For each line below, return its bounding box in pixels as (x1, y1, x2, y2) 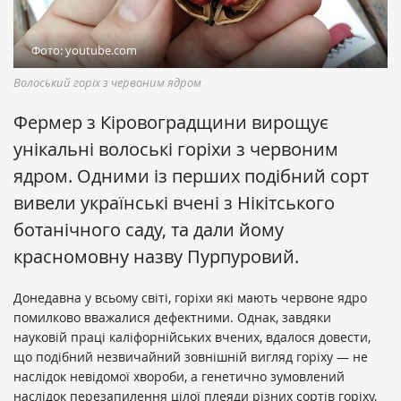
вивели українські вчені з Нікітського (13, 191, 335, 216)
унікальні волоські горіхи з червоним (13, 137, 338, 162)
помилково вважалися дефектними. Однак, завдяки (13, 309, 331, 327)
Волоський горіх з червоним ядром (13, 74, 201, 91)
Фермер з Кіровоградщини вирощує (13, 110, 328, 135)
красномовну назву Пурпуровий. (13, 244, 299, 269)
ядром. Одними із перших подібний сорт (13, 164, 369, 189)
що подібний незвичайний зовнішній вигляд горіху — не (13, 348, 368, 366)
